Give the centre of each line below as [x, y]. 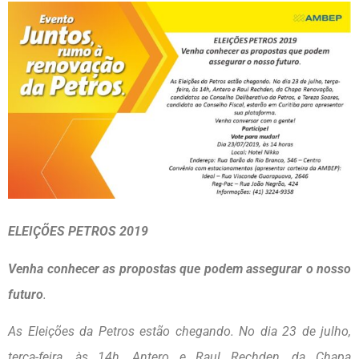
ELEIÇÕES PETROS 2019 [78, 232]
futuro [26, 294]
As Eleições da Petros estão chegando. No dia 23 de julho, [179, 332]
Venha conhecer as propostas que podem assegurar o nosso [179, 268]
